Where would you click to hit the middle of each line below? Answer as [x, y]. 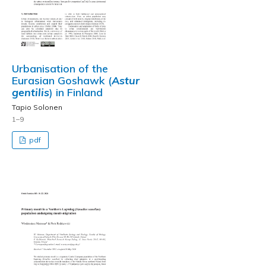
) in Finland [76, 92]
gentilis [31, 92]
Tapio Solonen [37, 107]
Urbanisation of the [60, 69]
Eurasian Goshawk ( [62, 80]
